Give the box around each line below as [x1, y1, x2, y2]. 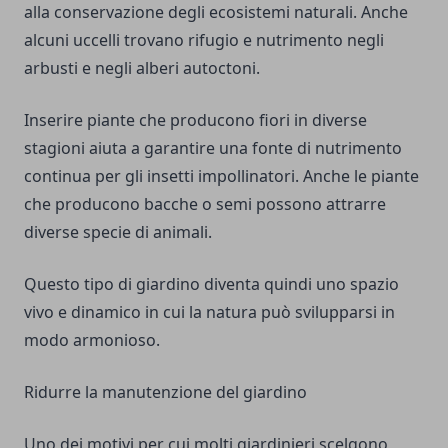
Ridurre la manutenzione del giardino [24, 381, 307, 404]
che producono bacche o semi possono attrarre [24, 193, 386, 216]
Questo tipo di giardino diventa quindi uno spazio [24, 273, 399, 296]
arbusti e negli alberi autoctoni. [24, 57, 260, 80]
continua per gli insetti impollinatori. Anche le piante [24, 165, 419, 188]
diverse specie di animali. [24, 221, 212, 244]
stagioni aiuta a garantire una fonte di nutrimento [24, 137, 402, 160]
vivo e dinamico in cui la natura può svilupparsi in [24, 301, 395, 324]
